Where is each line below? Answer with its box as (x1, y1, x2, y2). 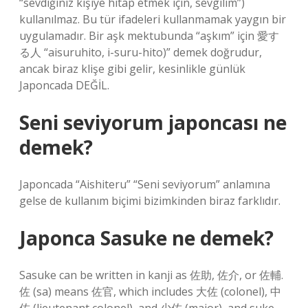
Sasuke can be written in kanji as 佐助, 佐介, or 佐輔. (19, 267, 283, 283)
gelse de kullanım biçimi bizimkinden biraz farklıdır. (19, 193, 280, 208)
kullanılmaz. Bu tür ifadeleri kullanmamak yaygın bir (19, 12, 286, 27)
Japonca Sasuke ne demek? (19, 225, 274, 251)
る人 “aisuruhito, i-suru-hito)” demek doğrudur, (19, 45, 262, 60)
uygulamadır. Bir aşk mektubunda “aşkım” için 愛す (19, 28, 279, 43)
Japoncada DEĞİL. (19, 78, 109, 93)
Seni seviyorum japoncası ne (19, 109, 287, 135)
